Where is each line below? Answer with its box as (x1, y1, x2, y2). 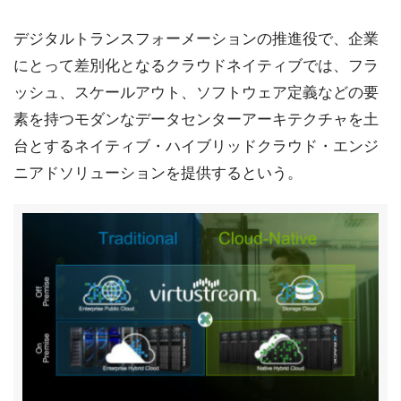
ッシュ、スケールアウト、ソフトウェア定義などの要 (13, 83, 379, 101)
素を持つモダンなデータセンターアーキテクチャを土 (13, 110, 379, 128)
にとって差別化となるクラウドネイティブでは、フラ (13, 56, 379, 74)
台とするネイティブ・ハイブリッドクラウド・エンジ (13, 137, 379, 155)
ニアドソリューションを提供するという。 (13, 164, 303, 182)
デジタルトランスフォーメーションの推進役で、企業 (13, 30, 379, 47)
